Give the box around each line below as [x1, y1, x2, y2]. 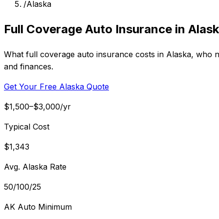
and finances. [4, 61, 53, 71]
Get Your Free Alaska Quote [4, 81, 109, 91]
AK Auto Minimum [4, 201, 72, 212]
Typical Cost [4, 121, 49, 131]
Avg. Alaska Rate [4, 161, 66, 172]
